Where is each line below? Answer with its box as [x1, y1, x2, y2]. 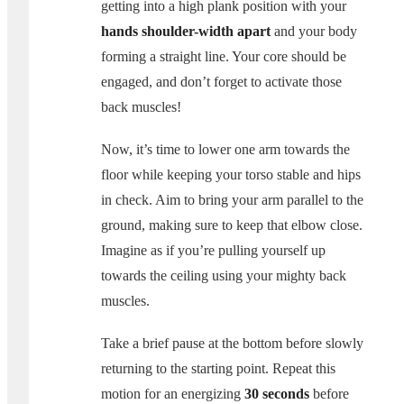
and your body [271, 23, 357, 39]
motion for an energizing [101, 386, 244, 402]
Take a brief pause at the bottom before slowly [101, 335, 363, 352]
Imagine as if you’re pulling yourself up [101, 242, 326, 258]
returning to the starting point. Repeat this [101, 361, 335, 377]
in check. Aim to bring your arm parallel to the [101, 191, 363, 207]
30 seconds [244, 386, 309, 402]
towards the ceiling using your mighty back [101, 267, 346, 283]
